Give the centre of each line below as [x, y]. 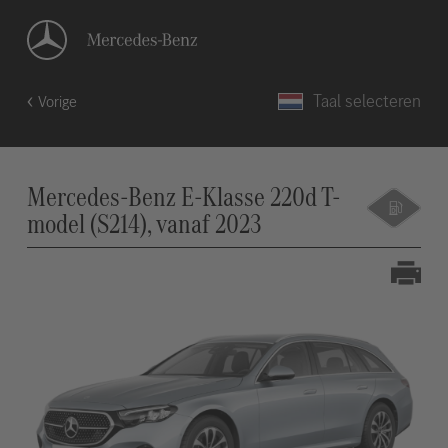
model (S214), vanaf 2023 [144, 223]
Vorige [57, 101]
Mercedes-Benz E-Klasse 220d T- [183, 196]
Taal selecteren [367, 101]
